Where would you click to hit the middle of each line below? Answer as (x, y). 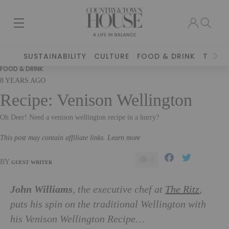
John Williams (41, 190)
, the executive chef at (119, 190)
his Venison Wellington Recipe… (77, 219)
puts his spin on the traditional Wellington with (108, 204)
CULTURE (112, 56)
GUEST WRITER (32, 162)
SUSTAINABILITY (55, 56)
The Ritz (182, 190)
